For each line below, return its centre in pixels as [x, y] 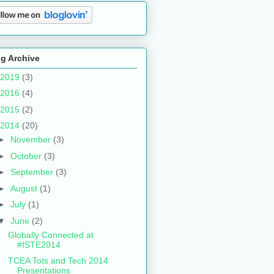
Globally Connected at [50, 235]
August [25, 188]
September [33, 172]
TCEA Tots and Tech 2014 [58, 261]
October [27, 156]
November [31, 140]
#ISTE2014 [39, 244]
